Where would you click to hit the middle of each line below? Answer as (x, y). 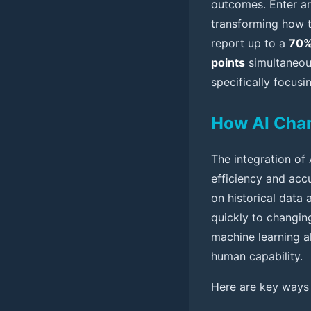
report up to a (250, 43)
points (228, 63)
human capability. (257, 257)
